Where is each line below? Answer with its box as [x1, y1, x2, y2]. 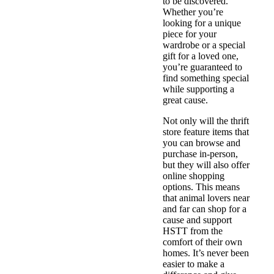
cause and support [162, 215, 232, 226]
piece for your [162, 29, 217, 40]
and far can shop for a [162, 204, 246, 215]
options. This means [162, 182, 240, 193]
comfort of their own [162, 237, 242, 248]
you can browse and [162, 138, 240, 149]
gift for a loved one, [162, 51, 239, 62]
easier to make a [162, 259, 224, 270]
